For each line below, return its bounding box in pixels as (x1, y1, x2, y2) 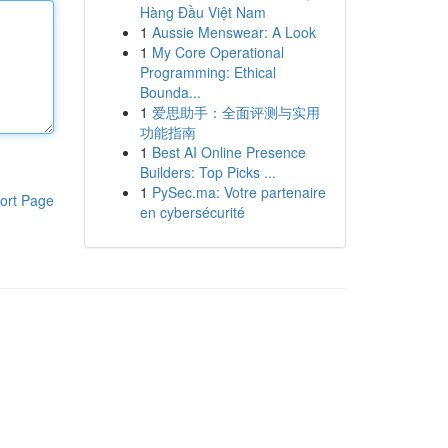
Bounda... (139, 82, 201, 102)
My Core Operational (151, 42, 284, 62)
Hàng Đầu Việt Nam (139, 2, 266, 22)
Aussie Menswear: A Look (151, 22, 316, 42)
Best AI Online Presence (151, 142, 306, 162)
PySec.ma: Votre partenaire (151, 182, 326, 202)
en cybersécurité (139, 202, 245, 222)
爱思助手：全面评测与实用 (151, 102, 320, 122)
